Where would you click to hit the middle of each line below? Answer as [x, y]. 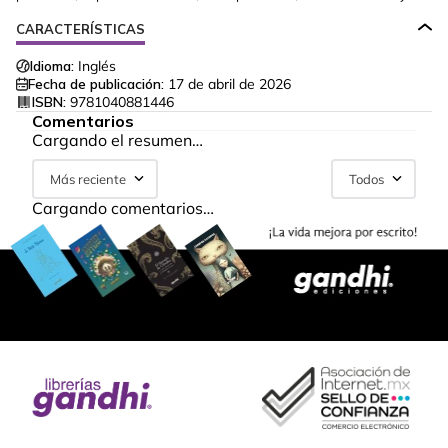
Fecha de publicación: [96, 84]
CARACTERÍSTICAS [80, 29]
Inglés [97, 66]
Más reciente [88, 179]
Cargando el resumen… [117, 140]
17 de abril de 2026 [229, 84]
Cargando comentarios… [123, 208]
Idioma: [52, 66]
